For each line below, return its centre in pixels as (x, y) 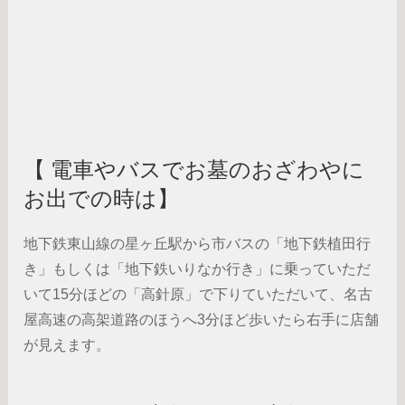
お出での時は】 (102, 198)
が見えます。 (67, 344)
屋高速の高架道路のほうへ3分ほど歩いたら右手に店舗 (202, 319)
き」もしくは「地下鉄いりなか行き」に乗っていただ (198, 268)
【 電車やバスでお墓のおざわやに (194, 170)
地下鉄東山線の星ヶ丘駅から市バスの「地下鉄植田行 (198, 243)
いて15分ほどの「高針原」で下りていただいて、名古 (198, 294)
